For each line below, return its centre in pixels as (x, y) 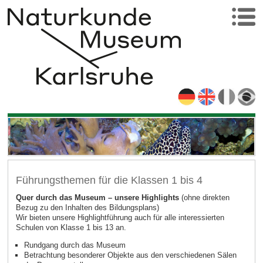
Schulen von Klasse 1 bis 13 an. (71, 228)
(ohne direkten (205, 198)
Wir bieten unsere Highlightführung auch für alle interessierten (120, 218)
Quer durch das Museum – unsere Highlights (98, 198)
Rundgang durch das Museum (75, 245)
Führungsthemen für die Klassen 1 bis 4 (109, 180)
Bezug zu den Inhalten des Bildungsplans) (87, 208)
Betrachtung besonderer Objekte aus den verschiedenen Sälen (130, 255)
